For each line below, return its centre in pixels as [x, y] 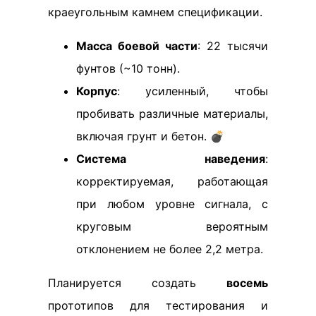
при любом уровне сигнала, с [172, 203]
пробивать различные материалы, [172, 113]
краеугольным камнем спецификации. [155, 12]
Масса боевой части [137, 45]
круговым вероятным [172, 226]
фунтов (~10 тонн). [128, 68]
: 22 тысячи [233, 45]
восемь [247, 282]
